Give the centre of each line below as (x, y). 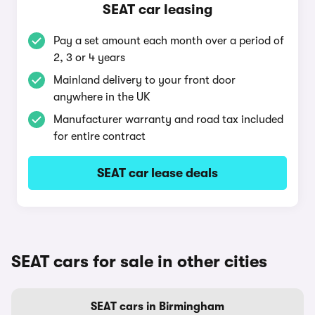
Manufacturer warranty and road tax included (168, 120)
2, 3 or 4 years (89, 58)
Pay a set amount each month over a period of (169, 41)
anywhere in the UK (102, 97)
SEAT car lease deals (157, 173)
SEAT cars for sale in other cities (139, 262)
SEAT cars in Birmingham (157, 307)
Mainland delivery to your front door (144, 80)
